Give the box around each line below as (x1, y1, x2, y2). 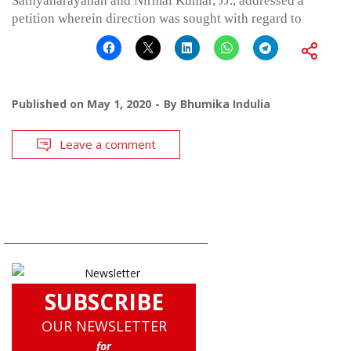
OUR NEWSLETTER (41, 317, 167, 336)
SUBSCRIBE (44, 287, 164, 317)
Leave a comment (60, 136, 156, 153)
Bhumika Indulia (180, 96, 270, 112)
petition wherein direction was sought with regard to (12, 11, 302, 27)
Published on (12, 96, 87, 112)
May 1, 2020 (87, 96, 151, 112)
